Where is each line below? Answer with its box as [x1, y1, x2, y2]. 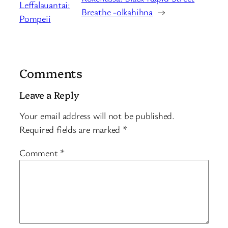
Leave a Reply [19, 88, 79, 101]
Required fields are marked [19, 123, 123, 136]
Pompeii [19, 12, 51, 25]
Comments [19, 65, 83, 81]
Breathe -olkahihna [81, 5, 153, 18]
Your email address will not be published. [19, 109, 175, 122]
